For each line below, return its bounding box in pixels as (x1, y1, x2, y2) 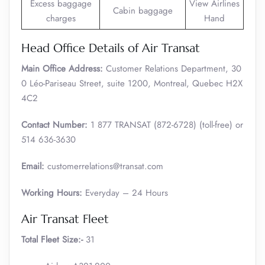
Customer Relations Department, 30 (103, 62, 241, 75)
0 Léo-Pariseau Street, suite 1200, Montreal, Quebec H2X (21, 77, 243, 90)
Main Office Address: (21, 62, 103, 75)
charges (46, 12, 76, 25)
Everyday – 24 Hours (82, 186, 168, 199)
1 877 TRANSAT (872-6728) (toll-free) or (88, 118, 243, 131)
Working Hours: (21, 186, 82, 199)
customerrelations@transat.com (44, 160, 163, 173)
